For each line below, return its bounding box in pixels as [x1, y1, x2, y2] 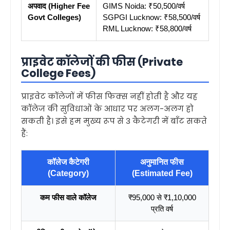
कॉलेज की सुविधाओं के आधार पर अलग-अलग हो [21, 103, 194, 114]
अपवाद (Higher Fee [28, 2, 90, 10]
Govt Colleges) [28, 13, 81, 22]
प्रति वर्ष [151, 204, 173, 213]
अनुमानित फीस [140, 158, 184, 166]
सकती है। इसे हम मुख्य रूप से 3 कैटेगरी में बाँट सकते [21, 116, 207, 126]
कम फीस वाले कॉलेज [40, 193, 97, 202]
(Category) [48, 169, 89, 178]
